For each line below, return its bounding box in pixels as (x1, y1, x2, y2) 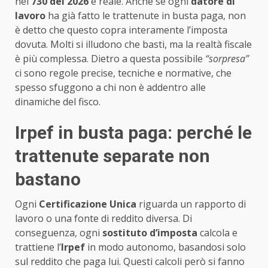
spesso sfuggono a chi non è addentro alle (15, 80, 206, 94)
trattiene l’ (15, 240, 61, 254)
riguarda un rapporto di (136, 197, 246, 211)
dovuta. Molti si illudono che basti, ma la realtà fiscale (15, 37, 252, 51)
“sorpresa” (205, 51, 249, 65)
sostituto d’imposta (102, 226, 197, 239)
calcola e (197, 226, 237, 239)
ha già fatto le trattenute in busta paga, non (45, 8, 246, 22)
